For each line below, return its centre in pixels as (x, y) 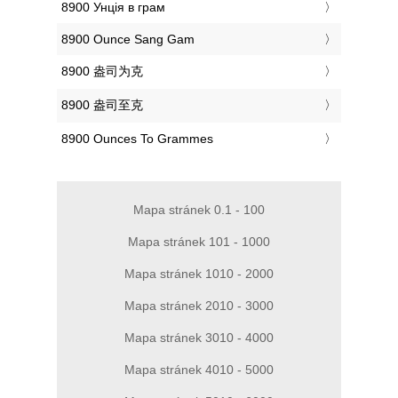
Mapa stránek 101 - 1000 (199, 242)
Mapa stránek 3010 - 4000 (199, 338)
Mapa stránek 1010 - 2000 (199, 274)
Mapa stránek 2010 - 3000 (199, 306)
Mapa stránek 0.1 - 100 (199, 210)
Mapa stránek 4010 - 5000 (199, 370)
